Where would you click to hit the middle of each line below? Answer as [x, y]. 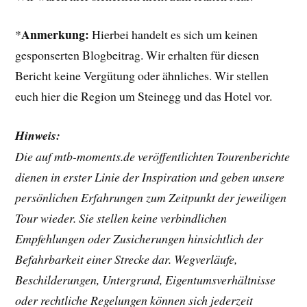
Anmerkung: [56, 35]
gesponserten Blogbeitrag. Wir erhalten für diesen [137, 55]
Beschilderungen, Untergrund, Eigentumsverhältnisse [146, 280]
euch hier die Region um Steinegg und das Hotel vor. [144, 96]
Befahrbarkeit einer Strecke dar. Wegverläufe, [126, 259]
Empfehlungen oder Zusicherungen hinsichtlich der [139, 239]
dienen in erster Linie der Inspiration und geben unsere [150, 177]
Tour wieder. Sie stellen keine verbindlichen [121, 218]
